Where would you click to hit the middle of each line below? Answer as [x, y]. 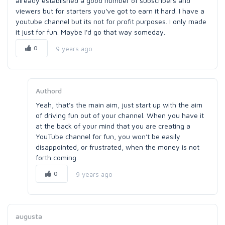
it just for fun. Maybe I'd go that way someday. [90, 32]
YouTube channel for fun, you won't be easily [108, 136]
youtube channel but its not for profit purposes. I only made [111, 21]
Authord [49, 91]
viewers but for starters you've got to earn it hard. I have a [110, 11]
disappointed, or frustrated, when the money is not [118, 147]
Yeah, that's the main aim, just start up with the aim [119, 105]
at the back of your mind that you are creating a [113, 126]
